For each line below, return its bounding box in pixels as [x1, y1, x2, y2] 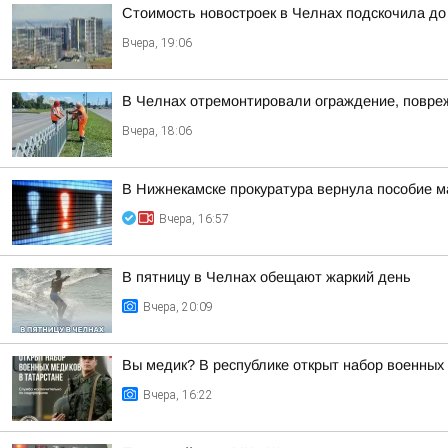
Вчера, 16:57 [159, 212, 229, 226]
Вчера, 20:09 [143, 300, 213, 314]
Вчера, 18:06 [122, 124, 192, 138]
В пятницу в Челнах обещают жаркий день [122, 269, 411, 285]
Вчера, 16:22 [143, 388, 213, 402]
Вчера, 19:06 [122, 36, 192, 50]
